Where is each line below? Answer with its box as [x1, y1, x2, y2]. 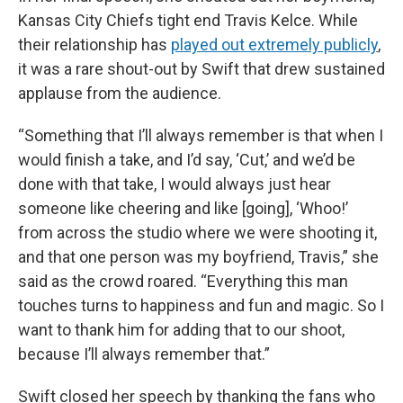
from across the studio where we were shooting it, [18, 223, 377, 242]
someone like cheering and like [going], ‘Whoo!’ [18, 199, 348, 218]
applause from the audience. [18, 84, 221, 103]
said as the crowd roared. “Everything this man [18, 272, 348, 291]
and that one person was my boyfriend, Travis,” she [18, 247, 379, 266]
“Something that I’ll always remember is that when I [18, 126, 383, 145]
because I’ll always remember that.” [18, 345, 270, 363]
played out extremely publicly [171, 35, 378, 54]
